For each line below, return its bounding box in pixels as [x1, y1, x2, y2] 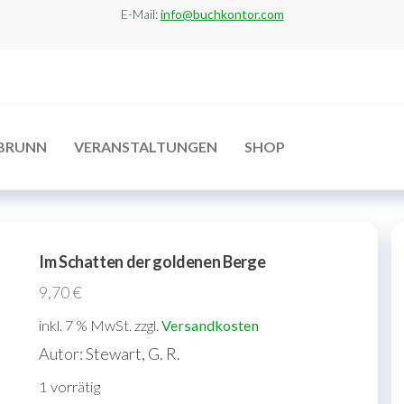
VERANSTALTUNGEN [74, 138, 217, 156]
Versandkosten [161, 317, 259, 335]
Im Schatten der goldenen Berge [39, 252, 266, 272]
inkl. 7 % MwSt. [39, 317, 132, 335]
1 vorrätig [39, 378, 100, 397]
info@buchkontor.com [160, 6, 284, 22]
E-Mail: [120, 6, 161, 22]
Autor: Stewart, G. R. [39, 344, 180, 364]
